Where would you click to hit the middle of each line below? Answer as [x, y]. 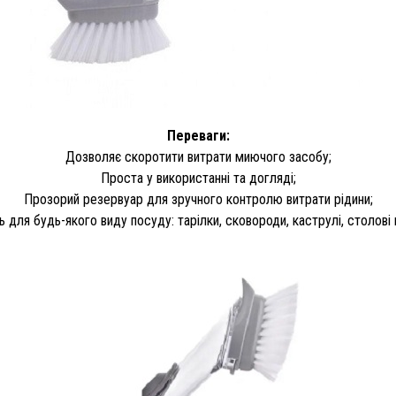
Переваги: [198, 136]
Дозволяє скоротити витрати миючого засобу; [198, 157]
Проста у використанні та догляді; [198, 178]
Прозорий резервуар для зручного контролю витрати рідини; [198, 199]
